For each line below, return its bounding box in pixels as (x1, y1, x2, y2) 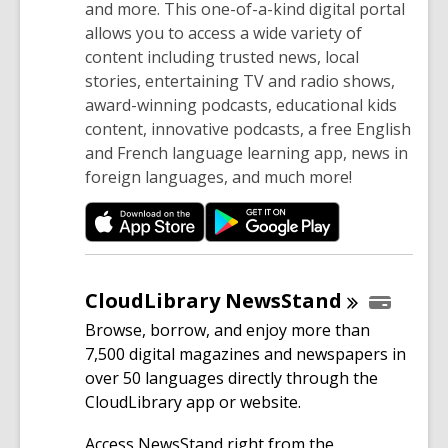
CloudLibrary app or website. (85, 391, 305, 414)
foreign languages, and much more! (85, 166, 352, 188)
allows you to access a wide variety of (85, 22, 362, 44)
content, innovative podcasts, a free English (85, 118, 411, 140)
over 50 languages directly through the (85, 367, 378, 390)
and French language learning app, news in (85, 142, 408, 164)
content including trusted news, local (85, 46, 359, 68)
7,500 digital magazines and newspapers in (85, 343, 406, 366)
